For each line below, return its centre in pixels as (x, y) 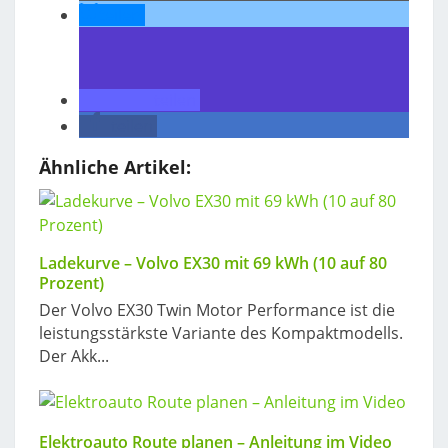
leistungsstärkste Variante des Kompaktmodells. (221, 333)
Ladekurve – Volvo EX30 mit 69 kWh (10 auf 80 (213, 263)
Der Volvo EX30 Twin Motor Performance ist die (217, 310)
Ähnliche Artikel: (115, 167)
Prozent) (71, 283)
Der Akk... (74, 356)
